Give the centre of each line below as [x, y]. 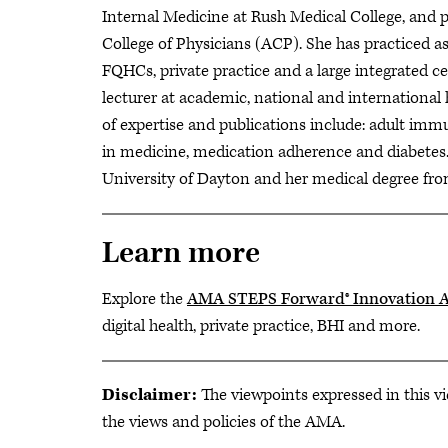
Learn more [181, 254]
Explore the [144, 299]
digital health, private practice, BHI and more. [261, 326]
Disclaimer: [149, 395]
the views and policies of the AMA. [225, 422]
